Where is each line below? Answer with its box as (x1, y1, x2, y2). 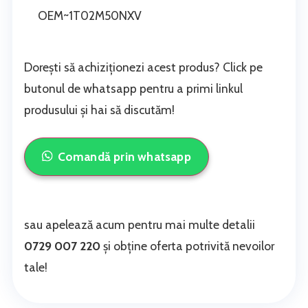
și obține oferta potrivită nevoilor (100, 238, 275, 253)
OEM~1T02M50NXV (38, 8, 142, 23)
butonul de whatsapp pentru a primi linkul (24, 81, 243, 96)
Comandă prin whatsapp (57, 148, 191, 164)
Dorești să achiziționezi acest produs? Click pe (24, 60, 263, 75)
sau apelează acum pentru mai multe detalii (24, 217, 256, 232)
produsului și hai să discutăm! (24, 102, 178, 118)
